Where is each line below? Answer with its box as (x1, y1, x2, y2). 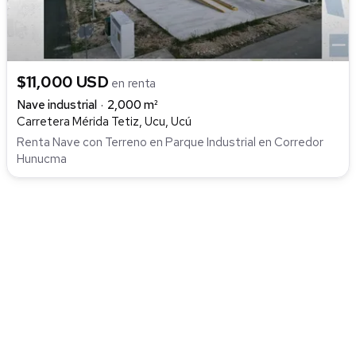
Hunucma (17, 151, 67, 168)
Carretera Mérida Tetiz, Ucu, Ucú (17, 114, 192, 130)
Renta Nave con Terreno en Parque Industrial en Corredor (17, 134, 323, 151)
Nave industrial (17, 97, 97, 114)
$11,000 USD (17, 72, 112, 93)
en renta (111, 75, 157, 92)
